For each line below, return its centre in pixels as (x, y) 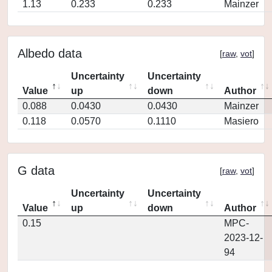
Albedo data (50, 53)
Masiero (241, 121)
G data (36, 171)
